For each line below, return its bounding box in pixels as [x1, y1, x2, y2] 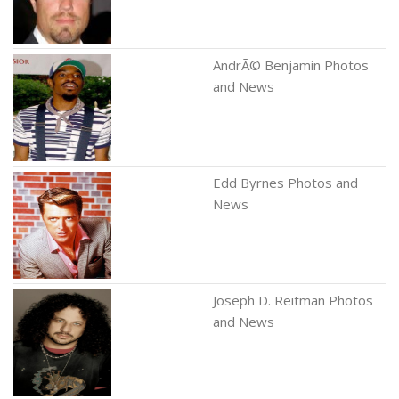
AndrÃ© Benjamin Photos [213, 56, 369, 74]
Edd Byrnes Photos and [213, 174, 358, 191]
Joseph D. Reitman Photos [213, 291, 373, 309]
